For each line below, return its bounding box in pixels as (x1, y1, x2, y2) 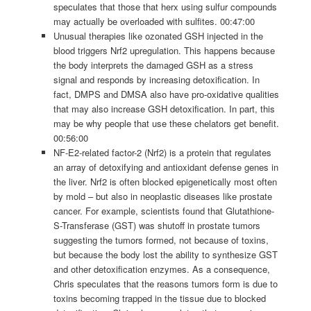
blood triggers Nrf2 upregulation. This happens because (53, 44, 276, 58)
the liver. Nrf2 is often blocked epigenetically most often (53, 175, 278, 189)
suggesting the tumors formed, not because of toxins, (53, 233, 269, 247)
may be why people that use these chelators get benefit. (53, 117, 280, 131)
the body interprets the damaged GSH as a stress (53, 58, 254, 72)
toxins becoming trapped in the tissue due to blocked (53, 292, 267, 305)
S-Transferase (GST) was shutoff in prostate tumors (53, 219, 261, 233)
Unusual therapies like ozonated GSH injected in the (53, 29, 264, 43)
